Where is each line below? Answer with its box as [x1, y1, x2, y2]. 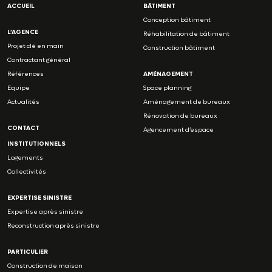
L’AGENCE [7, 27, 38, 36]
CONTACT [7, 123, 39, 132]
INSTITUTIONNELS [7, 139, 66, 148]
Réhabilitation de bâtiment [143, 29, 229, 38]
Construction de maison [7, 261, 83, 270]
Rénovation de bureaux [143, 111, 217, 120]
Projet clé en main [7, 41, 64, 50]
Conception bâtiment [143, 15, 211, 24]
